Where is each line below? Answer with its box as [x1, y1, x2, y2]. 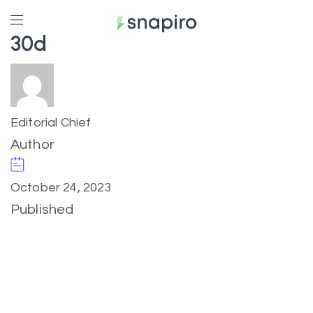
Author [10, 137, 54, 152]
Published [10, 202, 74, 217]
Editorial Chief [10, 116, 92, 129]
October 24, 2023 [10, 181, 112, 194]
